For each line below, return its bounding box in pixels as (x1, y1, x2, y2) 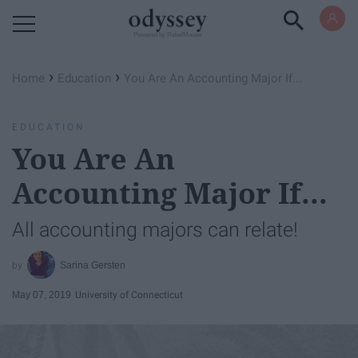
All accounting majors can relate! (12, 218, 298, 241)
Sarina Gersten (60, 259, 126, 271)
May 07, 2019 (12, 288, 71, 300)
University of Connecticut (75, 288, 183, 300)
